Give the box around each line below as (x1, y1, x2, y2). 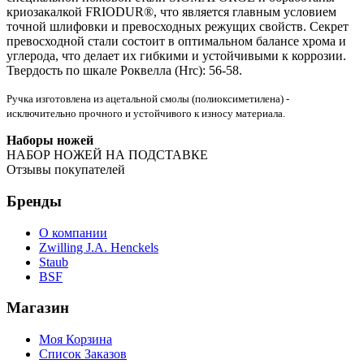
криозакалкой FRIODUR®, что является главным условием (6, 5, 336, 19)
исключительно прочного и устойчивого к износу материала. (6, 107, 285, 120)
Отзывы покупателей (6, 162, 125, 177)
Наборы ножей (6, 133, 93, 148)
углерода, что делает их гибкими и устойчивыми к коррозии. (6, 49, 346, 63)
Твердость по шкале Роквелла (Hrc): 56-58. (6, 63, 242, 78)
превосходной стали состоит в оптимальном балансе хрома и (6, 34, 346, 49)
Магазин (6, 299, 69, 317)
